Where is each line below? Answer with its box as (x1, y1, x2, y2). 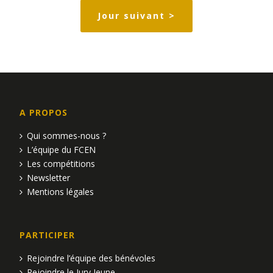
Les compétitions (27, 158, 96, 170)
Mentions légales (27, 186, 94, 198)
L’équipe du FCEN (27, 144, 96, 156)
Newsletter (27, 172, 71, 184)
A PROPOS (19, 107, 68, 119)
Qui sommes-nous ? (27, 130, 107, 142)
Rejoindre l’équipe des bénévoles (27, 252, 156, 264)
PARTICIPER (19, 229, 76, 241)
